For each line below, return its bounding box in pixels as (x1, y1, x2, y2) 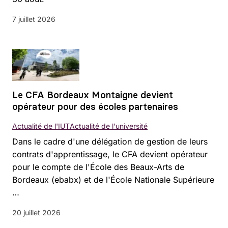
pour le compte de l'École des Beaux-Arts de (12, 162, 184, 173)
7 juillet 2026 (12, 15, 55, 24)
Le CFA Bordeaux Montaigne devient (12, 89, 173, 101)
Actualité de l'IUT (12, 122, 70, 131)
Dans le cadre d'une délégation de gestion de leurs (12, 136, 208, 147)
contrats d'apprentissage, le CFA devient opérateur (12, 149, 208, 160)
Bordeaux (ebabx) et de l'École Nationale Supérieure (12, 175, 214, 185)
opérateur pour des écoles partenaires (12, 101, 178, 113)
